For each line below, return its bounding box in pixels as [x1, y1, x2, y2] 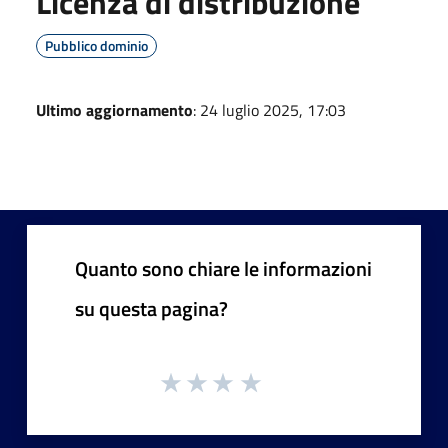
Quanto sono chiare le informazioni [75, 252, 372, 284]
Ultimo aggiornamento [36, 97, 193, 122]
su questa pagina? [75, 292, 228, 324]
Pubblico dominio [45, 34, 148, 56]
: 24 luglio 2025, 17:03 [193, 97, 346, 122]
